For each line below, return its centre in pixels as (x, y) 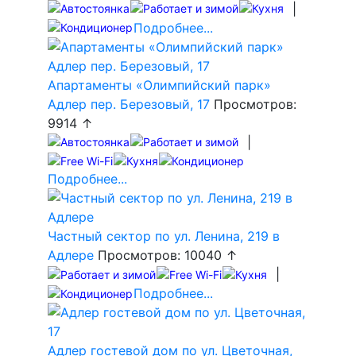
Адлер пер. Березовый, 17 (131, 104)
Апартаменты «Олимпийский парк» (159, 85)
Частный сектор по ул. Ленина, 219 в (164, 236)
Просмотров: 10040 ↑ (166, 255)
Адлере (71, 255)
